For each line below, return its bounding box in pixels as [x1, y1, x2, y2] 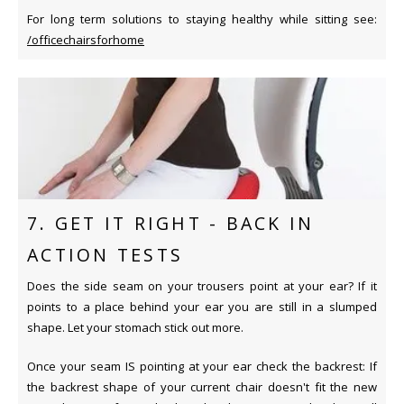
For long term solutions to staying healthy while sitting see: [27, 10, 377, 27]
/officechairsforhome [27, 31, 144, 48]
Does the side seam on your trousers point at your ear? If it [27, 277, 377, 294]
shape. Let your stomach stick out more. [27, 318, 243, 335]
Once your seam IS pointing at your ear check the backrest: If [27, 357, 377, 374]
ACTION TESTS [27, 243, 183, 267]
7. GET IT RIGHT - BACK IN [27, 211, 315, 235]
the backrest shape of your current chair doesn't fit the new [27, 378, 377, 395]
